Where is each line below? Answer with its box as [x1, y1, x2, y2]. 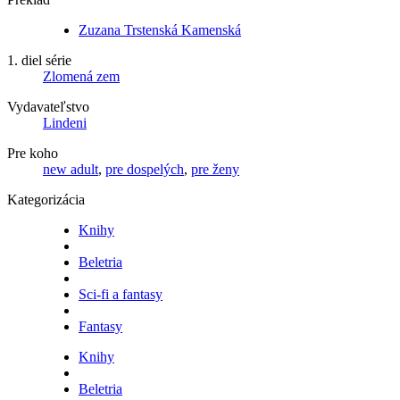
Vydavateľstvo [7, 98, 89, 114]
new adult [43, 161, 98, 177]
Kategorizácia [7, 191, 85, 207]
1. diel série [7, 52, 71, 68]
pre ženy [191, 161, 239, 177]
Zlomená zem [43, 68, 120, 84]
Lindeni [43, 114, 87, 130]
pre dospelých [105, 161, 184, 177]
